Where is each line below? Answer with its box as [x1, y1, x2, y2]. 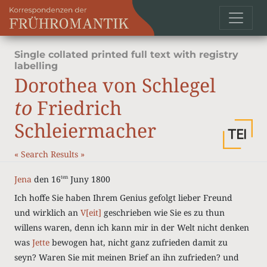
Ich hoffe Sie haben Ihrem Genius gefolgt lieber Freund [14, 192, 232, 203]
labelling [14, 60, 58, 72]
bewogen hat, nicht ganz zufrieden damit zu [49, 237, 228, 248]
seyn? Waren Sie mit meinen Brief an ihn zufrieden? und [14, 252, 239, 263]
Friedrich [32, 95, 122, 120]
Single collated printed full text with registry [14, 49, 238, 60]
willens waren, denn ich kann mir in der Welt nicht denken [14, 222, 249, 233]
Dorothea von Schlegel [14, 72, 216, 98]
